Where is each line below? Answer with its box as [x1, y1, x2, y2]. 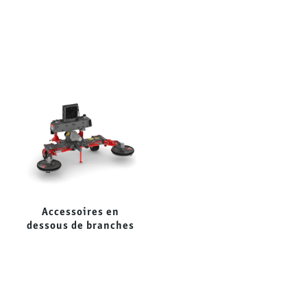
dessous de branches [26, 218, 134, 232]
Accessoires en [41, 204, 119, 218]
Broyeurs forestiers [185, 204, 288, 218]
